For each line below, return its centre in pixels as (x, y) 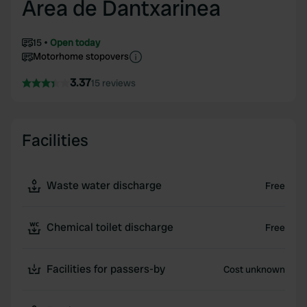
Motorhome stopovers (81, 56)
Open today (75, 42)
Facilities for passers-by (106, 269)
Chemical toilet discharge (110, 227)
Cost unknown (254, 269)
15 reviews (113, 83)
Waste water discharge (104, 185)
